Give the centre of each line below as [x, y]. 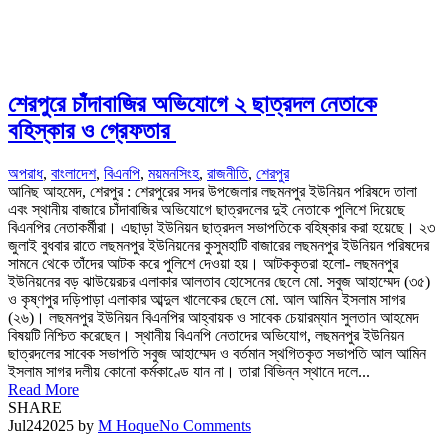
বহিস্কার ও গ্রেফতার [92, 130]
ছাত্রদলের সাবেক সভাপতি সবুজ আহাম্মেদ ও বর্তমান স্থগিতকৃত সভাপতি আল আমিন [217, 353]
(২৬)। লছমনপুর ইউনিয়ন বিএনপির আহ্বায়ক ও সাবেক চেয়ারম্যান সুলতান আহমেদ [213, 317]
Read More [43, 389]
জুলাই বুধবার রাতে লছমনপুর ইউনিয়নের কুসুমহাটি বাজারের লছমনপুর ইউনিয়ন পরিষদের [218, 245]
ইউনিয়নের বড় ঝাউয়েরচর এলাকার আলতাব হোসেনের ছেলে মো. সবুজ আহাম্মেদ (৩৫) [219, 281]
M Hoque [128, 425]
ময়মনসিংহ [173, 173]
